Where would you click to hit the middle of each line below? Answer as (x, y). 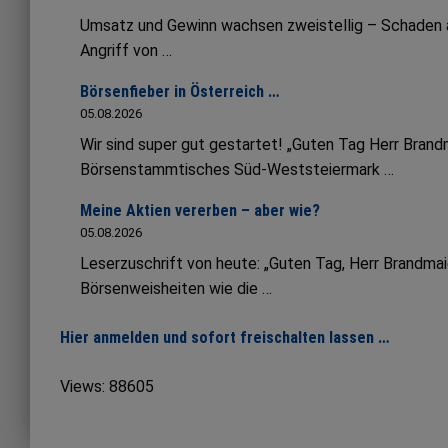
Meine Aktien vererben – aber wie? (200, 211)
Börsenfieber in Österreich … (179, 92)
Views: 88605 (107, 387)
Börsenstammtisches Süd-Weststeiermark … (237, 170)
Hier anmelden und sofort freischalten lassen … (224, 338)
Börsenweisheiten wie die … (176, 289)
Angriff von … (126, 51)
